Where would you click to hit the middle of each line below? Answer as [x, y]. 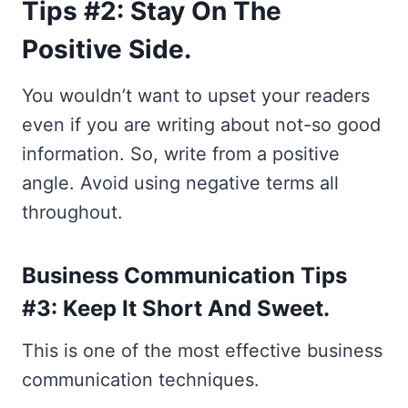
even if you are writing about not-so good [201, 125]
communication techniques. [141, 380]
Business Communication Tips [184, 275]
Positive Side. [107, 49]
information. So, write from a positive [181, 154]
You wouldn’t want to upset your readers [196, 96]
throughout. [72, 212]
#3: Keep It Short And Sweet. [176, 308]
